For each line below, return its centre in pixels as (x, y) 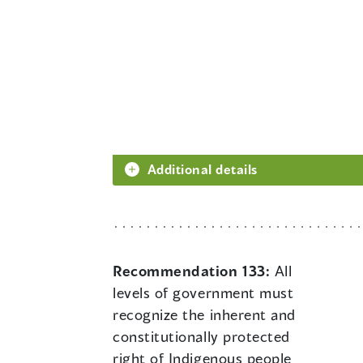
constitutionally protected (202, 337)
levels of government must (203, 293)
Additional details (203, 169)
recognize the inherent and (205, 315)
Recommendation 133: (194, 271)
